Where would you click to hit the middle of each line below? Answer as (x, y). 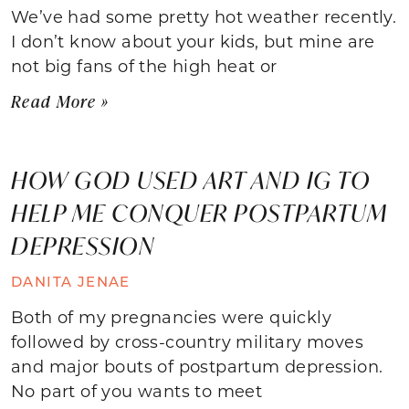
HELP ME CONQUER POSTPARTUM (199, 212)
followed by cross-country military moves (187, 341)
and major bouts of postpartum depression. (197, 366)
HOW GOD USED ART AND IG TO (190, 179)
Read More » (60, 101)
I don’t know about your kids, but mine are (193, 41)
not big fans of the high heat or (144, 65)
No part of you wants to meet (137, 390)
